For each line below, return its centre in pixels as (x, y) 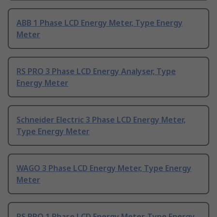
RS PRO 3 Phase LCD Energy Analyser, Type (96, 71)
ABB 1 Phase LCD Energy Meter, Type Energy (100, 23)
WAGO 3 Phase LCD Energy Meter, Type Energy (104, 168)
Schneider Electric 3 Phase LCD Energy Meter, (101, 120)
